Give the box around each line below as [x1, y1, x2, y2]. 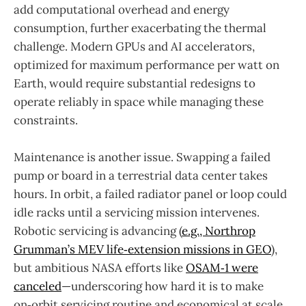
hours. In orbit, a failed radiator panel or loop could [14, 186, 287, 202]
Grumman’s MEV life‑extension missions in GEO [14, 242, 271, 258]
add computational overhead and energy [14, 2, 229, 18]
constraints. [14, 113, 78, 128]
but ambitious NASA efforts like [14, 260, 186, 276]
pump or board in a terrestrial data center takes [14, 168, 268, 184]
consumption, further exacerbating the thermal [14, 20, 266, 36]
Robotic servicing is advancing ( [14, 223, 182, 239]
